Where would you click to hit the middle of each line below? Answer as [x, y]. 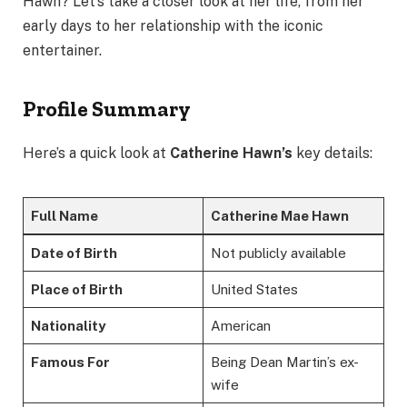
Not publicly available [278, 253]
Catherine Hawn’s [231, 153]
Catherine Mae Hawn [279, 215]
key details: [333, 153]
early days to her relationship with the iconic [173, 26]
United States [254, 289]
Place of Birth [76, 289]
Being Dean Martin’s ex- [284, 362]
